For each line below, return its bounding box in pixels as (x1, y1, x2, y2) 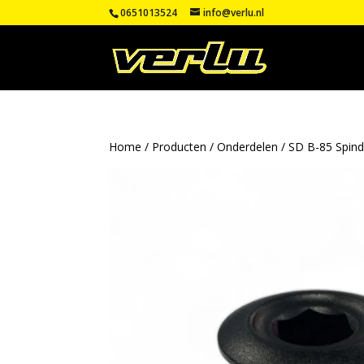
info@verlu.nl (203, 6, 265, 19)
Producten (152, 139, 207, 154)
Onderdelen (217, 139, 279, 154)
